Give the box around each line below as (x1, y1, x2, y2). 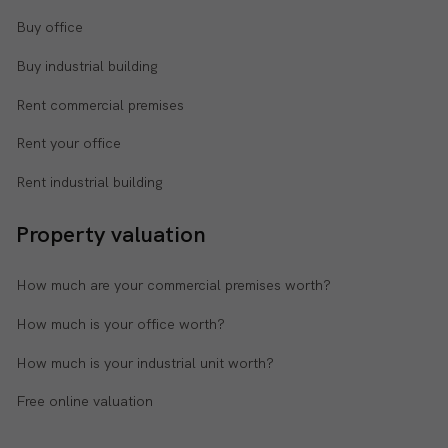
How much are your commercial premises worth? (16, 276, 331, 295)
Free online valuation (16, 392, 153, 411)
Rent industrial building (16, 172, 163, 191)
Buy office (16, 18, 83, 37)
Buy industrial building (16, 57, 158, 76)
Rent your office (16, 134, 121, 153)
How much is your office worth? (16, 314, 225, 333)
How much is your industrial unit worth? (16, 353, 274, 372)
